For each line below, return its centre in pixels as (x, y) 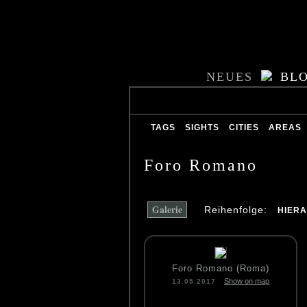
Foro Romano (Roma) (221, 268)
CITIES (244, 127)
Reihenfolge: (237, 210)
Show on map (247, 281)
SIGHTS (202, 127)
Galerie (167, 210)
